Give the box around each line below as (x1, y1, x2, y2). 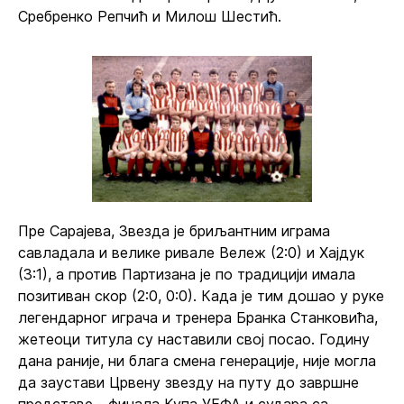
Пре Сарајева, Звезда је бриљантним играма (18, 222, 330, 240)
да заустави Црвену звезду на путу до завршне (18, 373, 359, 391)
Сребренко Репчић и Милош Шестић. (18, 7, 281, 25)
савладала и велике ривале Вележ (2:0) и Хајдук (18, 243, 364, 262)
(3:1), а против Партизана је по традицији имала (18, 265, 355, 283)
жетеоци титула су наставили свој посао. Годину (18, 330, 370, 348)
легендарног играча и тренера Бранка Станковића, (18, 308, 378, 326)
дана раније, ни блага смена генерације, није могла (18, 352, 376, 370)
